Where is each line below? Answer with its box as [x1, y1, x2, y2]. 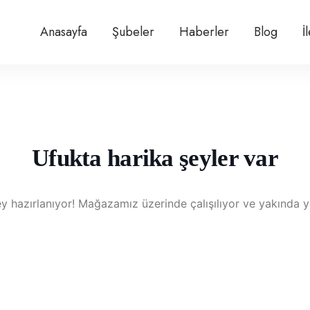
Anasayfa [40, 23, 87, 41]
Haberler [179, 23, 229, 41]
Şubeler [112, 23, 154, 41]
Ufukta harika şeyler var [31, 145, 279, 172]
